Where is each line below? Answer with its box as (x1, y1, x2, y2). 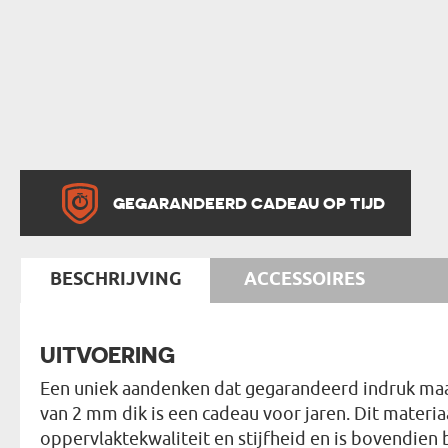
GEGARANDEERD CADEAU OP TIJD (112, 192, 385, 213)
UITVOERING (40, 340, 175, 368)
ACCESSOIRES (244, 267, 365, 292)
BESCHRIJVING (49, 267, 182, 292)
